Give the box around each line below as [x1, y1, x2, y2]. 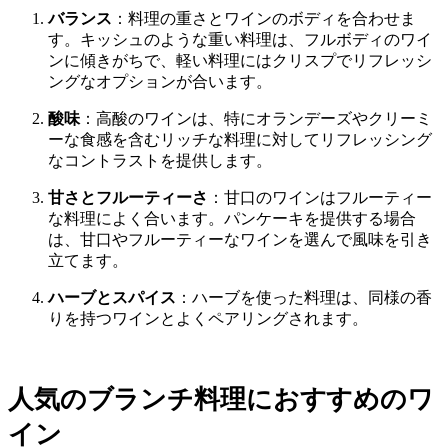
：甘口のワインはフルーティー [208, 189, 432, 207]
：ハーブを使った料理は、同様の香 [176, 289, 432, 307]
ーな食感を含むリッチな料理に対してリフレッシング [48, 131, 432, 149]
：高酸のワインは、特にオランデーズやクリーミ [80, 110, 432, 128]
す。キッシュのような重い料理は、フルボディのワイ [48, 31, 432, 49]
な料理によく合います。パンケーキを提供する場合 [48, 210, 416, 228]
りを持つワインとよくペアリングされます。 [48, 310, 368, 328]
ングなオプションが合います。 [48, 73, 272, 91]
